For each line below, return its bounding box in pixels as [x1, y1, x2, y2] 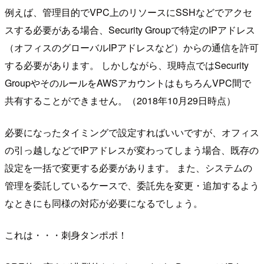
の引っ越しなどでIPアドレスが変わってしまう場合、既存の [5, 143, 259, 157]
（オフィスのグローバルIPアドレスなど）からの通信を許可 [5, 41, 259, 55]
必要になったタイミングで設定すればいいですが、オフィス [5, 126, 259, 140]
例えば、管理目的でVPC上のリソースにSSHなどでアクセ [5, 5, 252, 19]
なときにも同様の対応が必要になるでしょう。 [5, 196, 203, 210]
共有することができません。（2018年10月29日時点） [5, 94, 236, 108]
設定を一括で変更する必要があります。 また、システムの [5, 161, 252, 175]
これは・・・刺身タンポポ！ [5, 228, 127, 242]
